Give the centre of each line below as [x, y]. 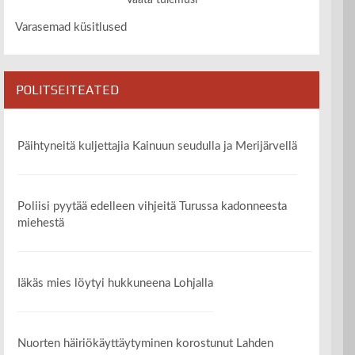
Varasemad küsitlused [71, 28]
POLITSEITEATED [67, 90]
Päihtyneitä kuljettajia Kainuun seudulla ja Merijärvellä [157, 147]
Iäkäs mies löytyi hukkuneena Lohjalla [115, 283]
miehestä [40, 223]
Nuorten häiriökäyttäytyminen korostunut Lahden [145, 343]
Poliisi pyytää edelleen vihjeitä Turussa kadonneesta [152, 207]
